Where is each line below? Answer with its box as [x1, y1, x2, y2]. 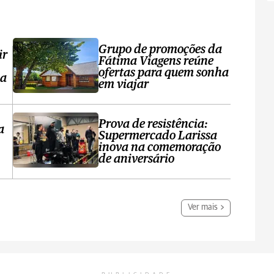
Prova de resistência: [98, 118, 209, 130]
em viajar [98, 78, 149, 91]
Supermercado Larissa [98, 130, 218, 142]
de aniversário [98, 153, 175, 165]
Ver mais [188, 203, 218, 212]
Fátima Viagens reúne [98, 55, 214, 67]
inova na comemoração [98, 141, 221, 154]
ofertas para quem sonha [98, 67, 229, 79]
